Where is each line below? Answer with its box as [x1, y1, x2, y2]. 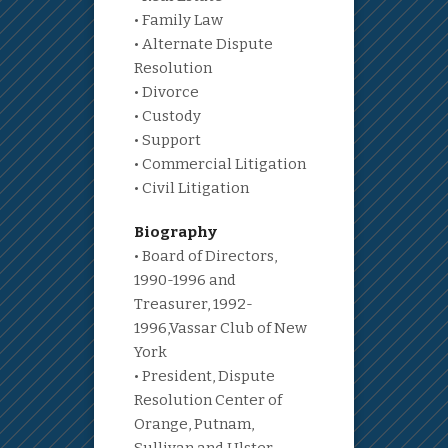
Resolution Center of [134, 391, 282, 410]
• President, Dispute [134, 367, 275, 386]
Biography [134, 223, 217, 242]
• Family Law [134, 11, 223, 30]
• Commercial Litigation [134, 155, 306, 174]
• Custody [134, 107, 201, 126]
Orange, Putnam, [134, 415, 254, 434]
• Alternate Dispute [134, 35, 273, 54]
